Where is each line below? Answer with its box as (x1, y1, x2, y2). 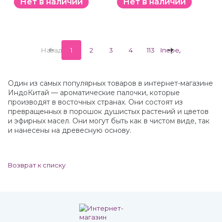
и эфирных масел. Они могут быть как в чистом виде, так (8, 116, 210, 125)
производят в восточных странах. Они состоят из (8, 98, 183, 107)
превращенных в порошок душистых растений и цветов (8, 107, 209, 116)
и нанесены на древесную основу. (8, 126, 131, 135)
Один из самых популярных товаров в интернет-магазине (8, 79, 213, 88)
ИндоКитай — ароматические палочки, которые (8, 88, 180, 97)
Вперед (158, 46, 183, 54)
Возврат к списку (8, 161, 65, 169)
